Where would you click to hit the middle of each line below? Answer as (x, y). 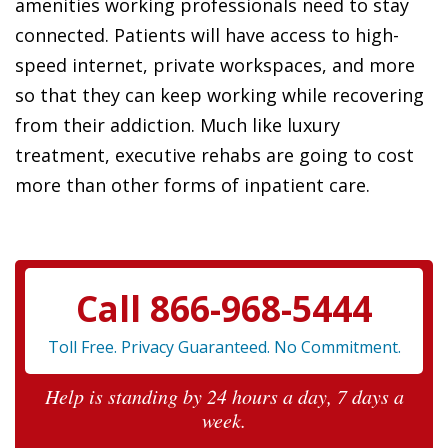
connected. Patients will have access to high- (207, 34)
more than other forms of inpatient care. (192, 184)
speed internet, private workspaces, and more (215, 64)
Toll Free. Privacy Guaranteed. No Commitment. (224, 346)
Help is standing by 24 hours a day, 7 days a (224, 395)
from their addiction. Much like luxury (177, 124)
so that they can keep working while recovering (219, 94)
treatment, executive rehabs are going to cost (214, 154)
